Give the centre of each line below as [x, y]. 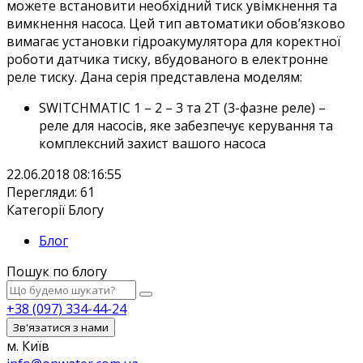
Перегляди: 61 [51, 192]
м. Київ [28, 346]
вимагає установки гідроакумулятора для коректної [173, 41]
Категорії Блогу [55, 209]
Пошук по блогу [57, 271]
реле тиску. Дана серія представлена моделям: [154, 77]
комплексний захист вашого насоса [152, 143]
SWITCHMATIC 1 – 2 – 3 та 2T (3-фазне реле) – [182, 107]
